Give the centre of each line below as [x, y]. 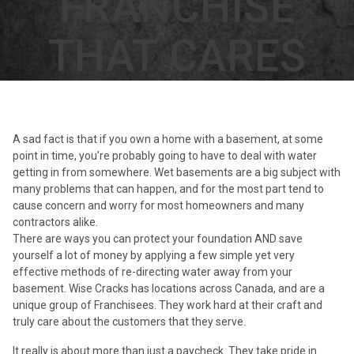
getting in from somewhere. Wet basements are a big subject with [177, 172]
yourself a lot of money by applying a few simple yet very [154, 255]
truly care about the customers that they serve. [129, 321]
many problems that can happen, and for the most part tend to [168, 188]
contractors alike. [55, 222]
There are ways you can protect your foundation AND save [158, 238]
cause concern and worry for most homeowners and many [158, 205]
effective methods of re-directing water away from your [153, 271]
